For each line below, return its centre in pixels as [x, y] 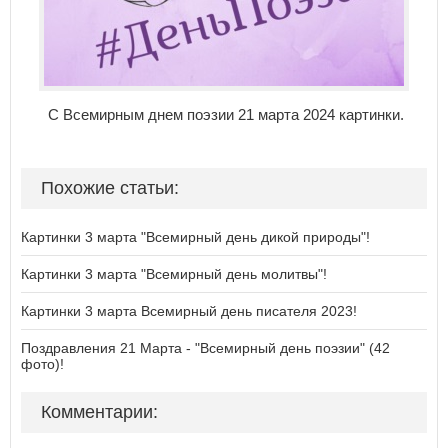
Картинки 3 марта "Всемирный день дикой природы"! [195, 237]
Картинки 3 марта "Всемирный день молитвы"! [174, 274]
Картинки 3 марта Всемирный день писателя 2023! [189, 311]
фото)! [42, 364]
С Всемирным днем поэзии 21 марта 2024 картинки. [224, 114]
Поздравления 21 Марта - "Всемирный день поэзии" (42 [205, 348]
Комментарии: [99, 412]
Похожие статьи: [110, 188]
